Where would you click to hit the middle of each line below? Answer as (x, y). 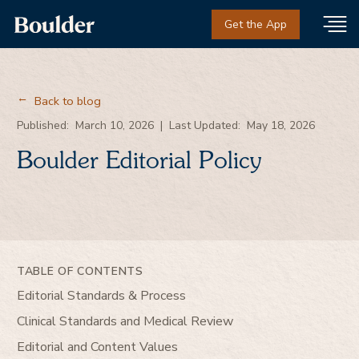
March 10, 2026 (115, 125)
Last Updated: (205, 125)
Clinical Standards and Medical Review (125, 321)
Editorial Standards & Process (101, 295)
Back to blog (68, 101)
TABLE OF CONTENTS (80, 271)
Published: (43, 125)
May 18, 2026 (281, 125)
